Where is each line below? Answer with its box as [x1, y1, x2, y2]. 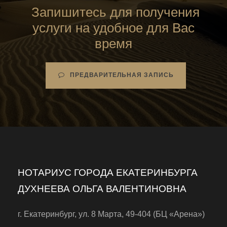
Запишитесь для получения [27, 5, 200, 20]
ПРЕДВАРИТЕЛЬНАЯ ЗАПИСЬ [69, 71, 174, 79]
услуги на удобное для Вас [32, 20, 195, 35]
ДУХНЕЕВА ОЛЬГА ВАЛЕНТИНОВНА [18, 183, 186, 194]
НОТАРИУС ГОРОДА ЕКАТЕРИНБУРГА [18, 167, 198, 178]
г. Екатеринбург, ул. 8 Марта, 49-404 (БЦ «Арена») [18, 210, 205, 218]
